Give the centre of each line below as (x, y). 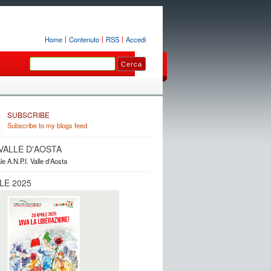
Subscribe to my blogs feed (47, 125)
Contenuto (84, 39)
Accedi (135, 39)
